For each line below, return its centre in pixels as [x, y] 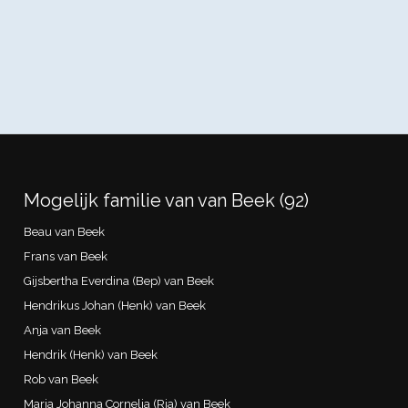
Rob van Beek [61, 379]
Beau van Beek [65, 231]
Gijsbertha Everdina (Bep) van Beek [119, 280]
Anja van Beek [63, 330]
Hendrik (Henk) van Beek [91, 354]
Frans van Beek [66, 256]
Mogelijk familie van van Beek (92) [167, 200]
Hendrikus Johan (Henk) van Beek [115, 305]
